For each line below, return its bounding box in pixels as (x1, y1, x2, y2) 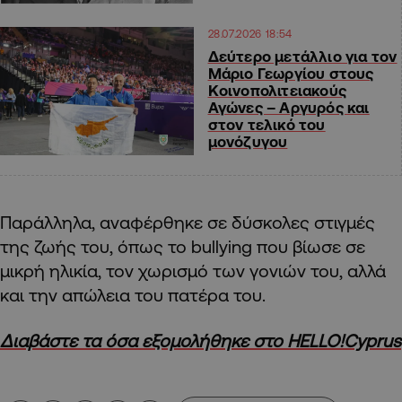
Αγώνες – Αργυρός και (207, 98, 370, 116)
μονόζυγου (207, 132, 288, 150)
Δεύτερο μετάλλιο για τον (207, 47, 398, 65)
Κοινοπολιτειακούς (207, 81, 347, 99)
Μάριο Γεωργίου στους (207, 64, 374, 82)
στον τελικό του (207, 115, 326, 133)
